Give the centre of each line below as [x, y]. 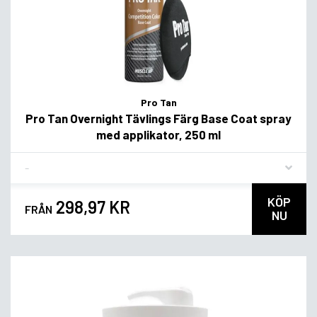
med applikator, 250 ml [158, 134]
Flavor [39, 162]
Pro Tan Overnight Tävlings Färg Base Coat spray [158, 118]
